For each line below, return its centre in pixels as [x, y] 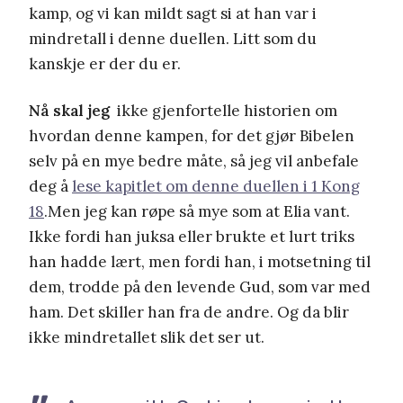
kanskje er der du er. [105, 63]
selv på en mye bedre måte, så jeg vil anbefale [194, 161]
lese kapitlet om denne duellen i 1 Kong [216, 186]
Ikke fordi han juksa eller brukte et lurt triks [192, 236]
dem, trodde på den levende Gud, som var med [200, 287]
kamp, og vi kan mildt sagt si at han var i [173, 13]
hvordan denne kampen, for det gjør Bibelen [192, 135]
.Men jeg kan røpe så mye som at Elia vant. [197, 211]
